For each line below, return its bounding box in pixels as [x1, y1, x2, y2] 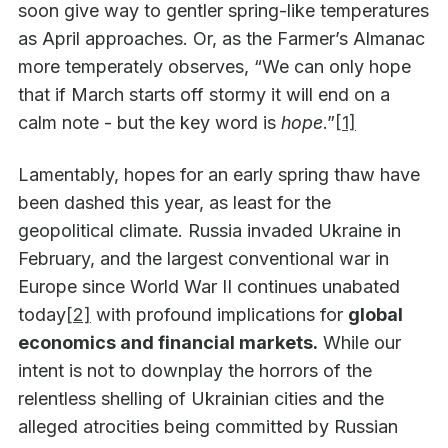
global [348, 304, 403, 326]
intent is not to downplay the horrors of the [18, 360, 372, 382]
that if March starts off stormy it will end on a [18, 84, 390, 106]
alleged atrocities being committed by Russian [18, 416, 398, 438]
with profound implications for [91, 304, 348, 326]
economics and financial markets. [18, 332, 318, 354]
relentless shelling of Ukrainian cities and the [18, 388, 384, 410]
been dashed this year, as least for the [18, 192, 331, 214]
